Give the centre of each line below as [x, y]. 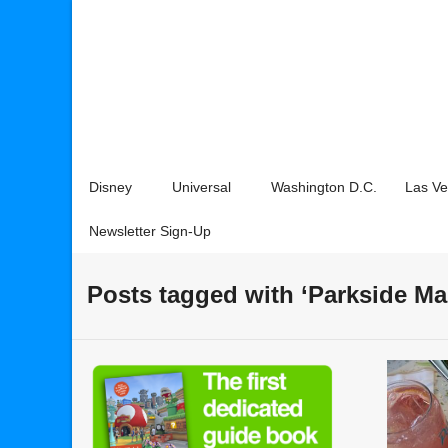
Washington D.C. [324, 187]
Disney [110, 187]
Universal [201, 187]
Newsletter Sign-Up [150, 231]
